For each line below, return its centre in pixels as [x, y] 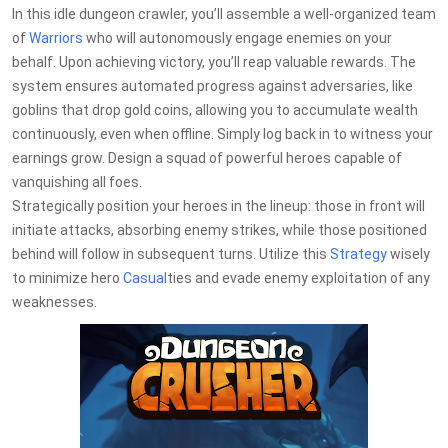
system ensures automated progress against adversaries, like [212, 86]
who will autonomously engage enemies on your [237, 38]
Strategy [358, 254]
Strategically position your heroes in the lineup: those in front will [218, 206]
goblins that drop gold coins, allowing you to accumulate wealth [215, 110]
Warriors [56, 38]
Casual [145, 278]
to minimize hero [67, 278]
